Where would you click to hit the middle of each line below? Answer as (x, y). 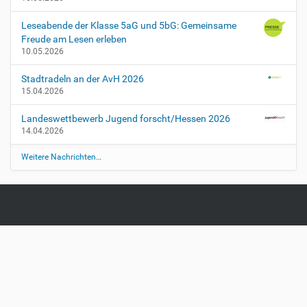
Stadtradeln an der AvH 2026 (83, 79)
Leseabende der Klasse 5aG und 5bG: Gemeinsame (129, 25)
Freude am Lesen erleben (74, 39)
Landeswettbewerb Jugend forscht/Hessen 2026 (126, 119)
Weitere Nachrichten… (61, 157)
